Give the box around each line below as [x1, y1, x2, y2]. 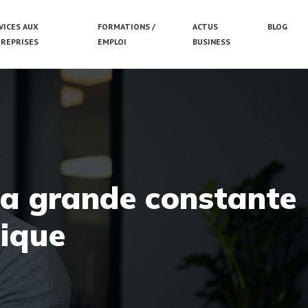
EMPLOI [97, 36, 126, 47]
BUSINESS [192, 36, 230, 47]
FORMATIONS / [97, 21, 155, 32]
